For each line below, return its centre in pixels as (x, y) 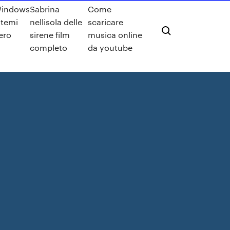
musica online (115, 35)
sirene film (50, 35)
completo (48, 47)
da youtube (110, 47)
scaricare (105, 22)
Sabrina (44, 9)
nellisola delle (56, 22)
